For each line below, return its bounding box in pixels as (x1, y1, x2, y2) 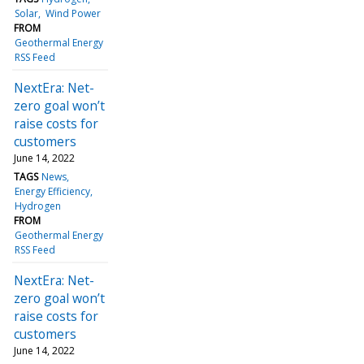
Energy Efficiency (15, 184, 91, 198)
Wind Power (45, 6, 101, 20)
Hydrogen (15, 198, 62, 213)
